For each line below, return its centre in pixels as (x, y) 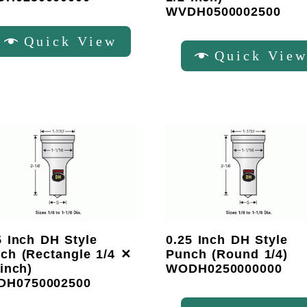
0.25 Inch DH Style (227, 240)
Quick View (71, 41)
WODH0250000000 (224, 268)
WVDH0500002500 (223, 11)
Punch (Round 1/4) (227, 254)
